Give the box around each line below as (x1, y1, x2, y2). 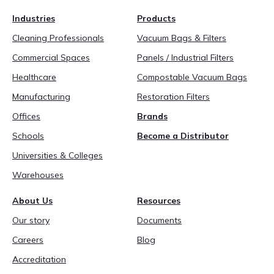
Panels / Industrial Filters (137, 52, 234, 63)
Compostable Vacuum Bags (137, 72, 247, 83)
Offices (12, 111, 40, 122)
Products (137, 13, 176, 24)
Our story (12, 215, 50, 226)
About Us (12, 195, 53, 206)
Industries (12, 13, 55, 24)
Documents (137, 215, 182, 226)
